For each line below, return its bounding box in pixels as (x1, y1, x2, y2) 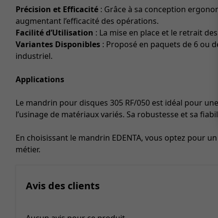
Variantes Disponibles (16, 39, 100, 50)
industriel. (16, 51, 53, 61)
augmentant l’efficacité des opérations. (16, 16, 159, 26)
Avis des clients (26, 179, 100, 192)
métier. (16, 144, 40, 155)
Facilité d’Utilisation (16, 27, 93, 38)
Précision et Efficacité (16, 4, 98, 15)
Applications (16, 74, 64, 85)
